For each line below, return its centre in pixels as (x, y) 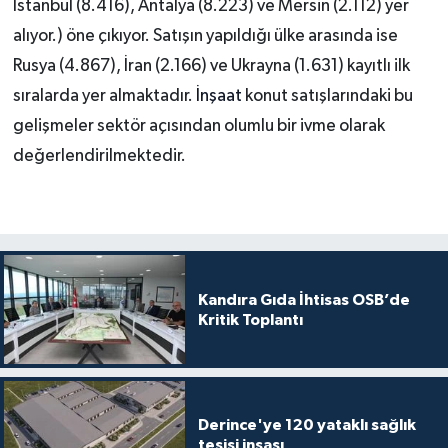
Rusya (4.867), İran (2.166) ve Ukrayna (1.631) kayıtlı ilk (211, 66)
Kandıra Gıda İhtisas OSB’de (303, 299)
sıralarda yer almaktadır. (104, 96)
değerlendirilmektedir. (99, 156)
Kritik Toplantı (250, 319)
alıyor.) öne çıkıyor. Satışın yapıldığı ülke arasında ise (205, 36)
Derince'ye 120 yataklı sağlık (306, 424)
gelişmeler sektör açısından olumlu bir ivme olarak (198, 126)
